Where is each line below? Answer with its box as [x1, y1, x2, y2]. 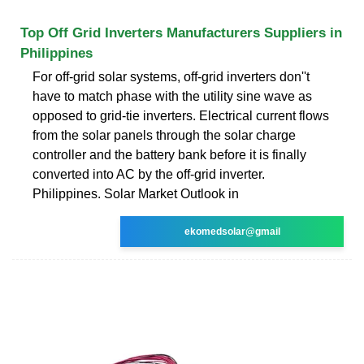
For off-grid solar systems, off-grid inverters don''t [32, 69, 310, 84]
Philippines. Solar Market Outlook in [32, 186, 239, 201]
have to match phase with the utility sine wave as [32, 89, 312, 103]
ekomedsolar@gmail [184, 225, 280, 237]
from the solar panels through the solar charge [32, 128, 296, 142]
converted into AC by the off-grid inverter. [32, 167, 265, 181]
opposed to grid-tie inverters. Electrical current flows [32, 108, 329, 123]
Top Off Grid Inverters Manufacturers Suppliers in [20, 24, 342, 41]
